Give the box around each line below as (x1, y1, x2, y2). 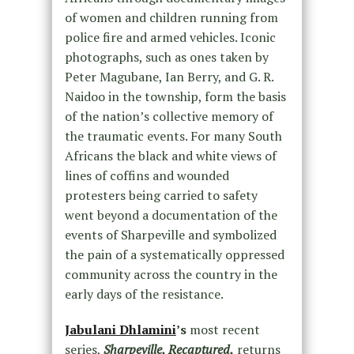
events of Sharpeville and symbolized (64, 225, 277, 243)
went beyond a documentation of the (64, 205, 277, 224)
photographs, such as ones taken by (64, 47, 269, 66)
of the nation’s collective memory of (64, 107, 273, 125)
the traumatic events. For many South (64, 126, 282, 145)
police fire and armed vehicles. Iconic (64, 28, 276, 46)
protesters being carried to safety (64, 186, 258, 204)
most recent (186, 320, 260, 338)
